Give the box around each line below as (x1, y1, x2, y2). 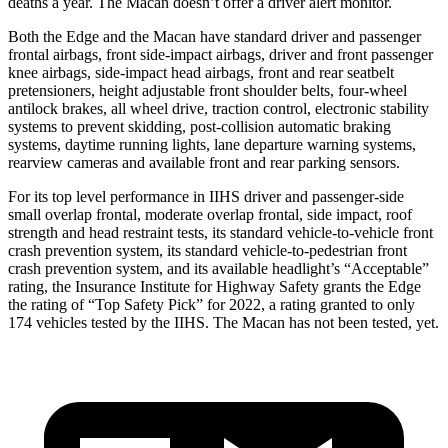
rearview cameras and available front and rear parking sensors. (8, 153, 400, 171)
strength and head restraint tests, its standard (8, 223, 287, 241)
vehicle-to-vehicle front (287, 223, 433, 241)
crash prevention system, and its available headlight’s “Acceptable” (8, 259, 429, 277)
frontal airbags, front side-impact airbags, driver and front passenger (8, 45, 433, 63)
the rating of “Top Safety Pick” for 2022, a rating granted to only (8, 295, 415, 313)
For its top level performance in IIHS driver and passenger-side (8, 187, 404, 205)
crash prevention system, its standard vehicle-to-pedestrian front (8, 241, 407, 259)
